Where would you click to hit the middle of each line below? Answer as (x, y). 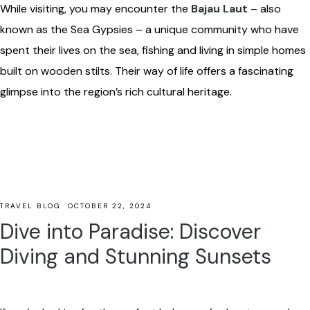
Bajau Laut (219, 9)
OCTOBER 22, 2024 (110, 206)
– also (264, 9)
